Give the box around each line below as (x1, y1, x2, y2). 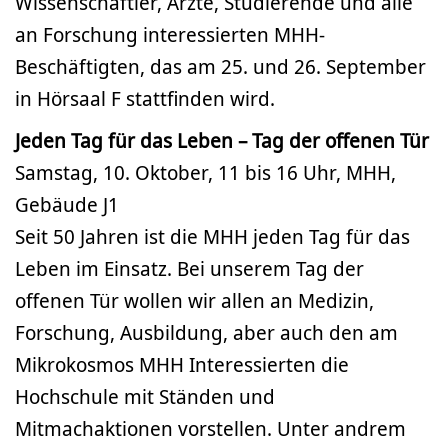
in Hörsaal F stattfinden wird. (15, 85, 275, 113)
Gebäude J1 (15, 191, 119, 219)
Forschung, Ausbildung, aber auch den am (15, 319, 398, 347)
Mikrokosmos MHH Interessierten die (15, 351, 349, 379)
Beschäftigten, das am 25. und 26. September (15, 53, 426, 81)
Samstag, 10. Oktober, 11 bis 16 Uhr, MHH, (15, 159, 396, 187)
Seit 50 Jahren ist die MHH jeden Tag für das (15, 223, 410, 251)
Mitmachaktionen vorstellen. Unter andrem (15, 415, 406, 443)
